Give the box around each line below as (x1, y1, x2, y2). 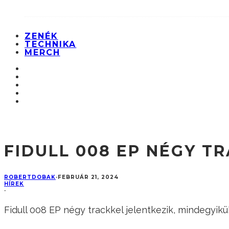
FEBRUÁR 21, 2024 (58, 174, 119, 181)
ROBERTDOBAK (4, 174, 56, 181)
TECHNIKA (25, 39, 77, 50)
